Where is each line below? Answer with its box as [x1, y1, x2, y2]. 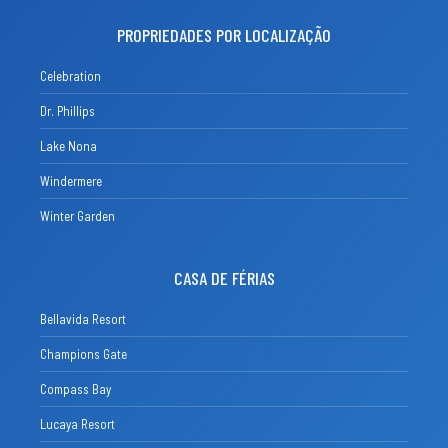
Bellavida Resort [40, 311, 126, 328]
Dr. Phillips [40, 103, 95, 120]
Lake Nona [40, 138, 97, 155]
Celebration [40, 68, 101, 85]
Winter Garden [40, 208, 115, 225]
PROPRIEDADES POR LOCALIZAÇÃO [117, 24, 331, 47]
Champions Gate [40, 346, 127, 363]
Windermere [40, 173, 102, 190]
